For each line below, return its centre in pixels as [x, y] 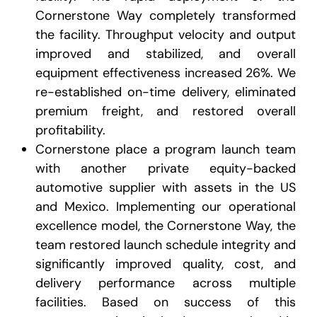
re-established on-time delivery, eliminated [166, 92]
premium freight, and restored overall [166, 111]
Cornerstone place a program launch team [166, 150]
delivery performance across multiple [166, 283]
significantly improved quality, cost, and [166, 264]
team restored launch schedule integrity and [166, 245]
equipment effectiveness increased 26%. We [166, 73]
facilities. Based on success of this [166, 302]
